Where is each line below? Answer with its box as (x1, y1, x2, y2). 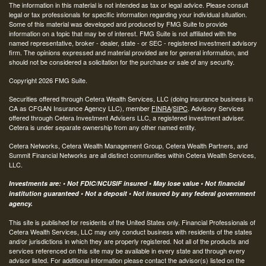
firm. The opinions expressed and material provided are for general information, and (9, 47, 248, 57)
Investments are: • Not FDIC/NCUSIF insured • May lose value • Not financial (9, 178, 245, 188)
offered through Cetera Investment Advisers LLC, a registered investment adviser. (9, 112, 245, 122)
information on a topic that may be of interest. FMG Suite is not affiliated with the (9, 28, 236, 38)
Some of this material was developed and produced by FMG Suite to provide (9, 18, 227, 28)
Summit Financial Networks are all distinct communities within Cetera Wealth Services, (9, 150, 256, 160)
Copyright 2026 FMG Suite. (9, 75, 87, 85)
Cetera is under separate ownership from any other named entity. (9, 122, 196, 132)
